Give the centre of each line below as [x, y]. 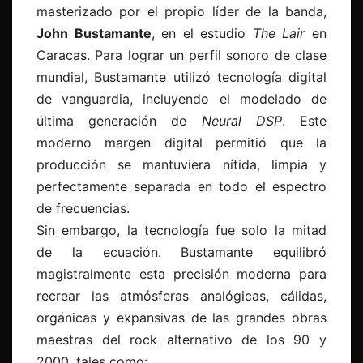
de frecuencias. [83, 209]
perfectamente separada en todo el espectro [181, 187]
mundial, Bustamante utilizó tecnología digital [181, 77]
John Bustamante [94, 34]
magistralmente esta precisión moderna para [181, 274]
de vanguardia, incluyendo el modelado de [181, 99]
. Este [304, 121]
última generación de [119, 121]
